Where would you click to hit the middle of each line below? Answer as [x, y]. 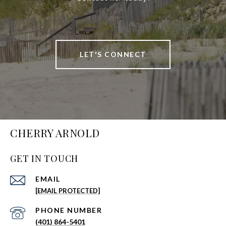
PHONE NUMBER [69, 210]
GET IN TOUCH [44, 159]
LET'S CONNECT [113, 54]
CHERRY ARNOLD [55, 133]
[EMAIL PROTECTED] [68, 191]
